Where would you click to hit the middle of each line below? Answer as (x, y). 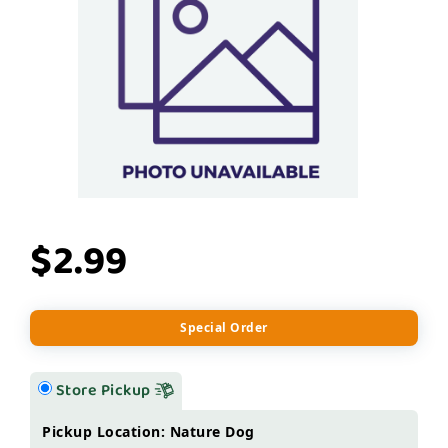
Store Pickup (104, 390)
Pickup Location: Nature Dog (148, 431)
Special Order (224, 327)
